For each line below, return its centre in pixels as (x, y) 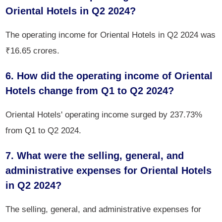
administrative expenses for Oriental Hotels (109, 171)
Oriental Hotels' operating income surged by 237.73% (104, 115)
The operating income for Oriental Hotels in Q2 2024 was (111, 34)
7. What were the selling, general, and (95, 156)
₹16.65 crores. (33, 50)
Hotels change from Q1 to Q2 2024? (90, 90)
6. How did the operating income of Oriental (109, 76)
